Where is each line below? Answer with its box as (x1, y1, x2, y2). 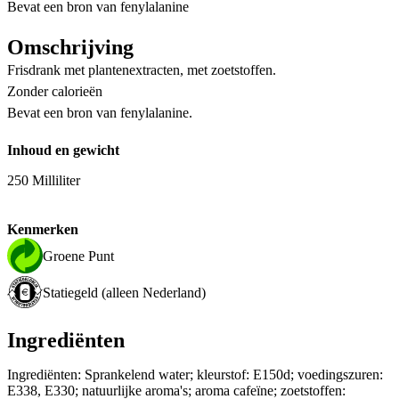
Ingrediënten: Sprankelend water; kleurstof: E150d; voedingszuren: (7, 367, 383, 383)
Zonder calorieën (7, 83, 102, 99)
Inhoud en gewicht (7, 142, 119, 159)
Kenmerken (7, 222, 78, 238)
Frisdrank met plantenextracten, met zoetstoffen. (7, 61, 276, 77)
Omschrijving (7, 35, 134, 59)
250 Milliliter (7, 173, 80, 189)
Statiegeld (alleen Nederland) (43, 284, 206, 300)
